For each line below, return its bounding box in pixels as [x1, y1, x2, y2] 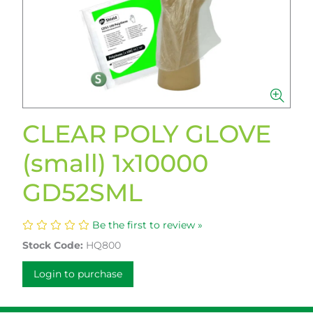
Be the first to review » [92, 219, 203, 231]
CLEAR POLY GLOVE [22, 119, 271, 149]
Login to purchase [34, 268, 122, 280]
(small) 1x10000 [22, 148, 208, 178]
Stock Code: [22, 239, 83, 252]
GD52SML [22, 177, 143, 208]
